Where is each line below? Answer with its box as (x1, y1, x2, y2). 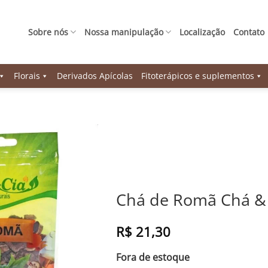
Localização (179, 26, 226, 38)
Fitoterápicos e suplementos (141, 70, 254, 81)
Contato (233, 26, 265, 38)
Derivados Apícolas (56, 70, 133, 81)
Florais (13, 70, 40, 81)
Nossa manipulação (84, 26, 163, 38)
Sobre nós (28, 26, 68, 38)
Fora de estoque (116, 251, 190, 264)
